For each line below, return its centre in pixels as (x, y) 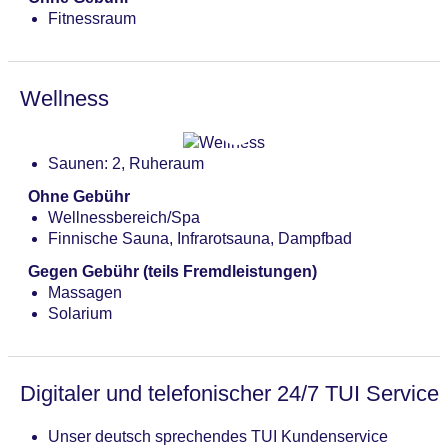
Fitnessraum (92, 18)
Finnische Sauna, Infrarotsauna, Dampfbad (200, 238)
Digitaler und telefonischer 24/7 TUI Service (229, 393)
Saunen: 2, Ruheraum (126, 163)
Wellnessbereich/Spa (124, 217)
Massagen (85, 292)
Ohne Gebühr (79, 196)
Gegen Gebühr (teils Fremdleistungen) (172, 271)
